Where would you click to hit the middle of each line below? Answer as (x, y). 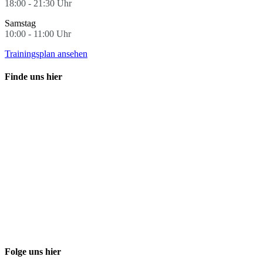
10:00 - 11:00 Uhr (38, 33)
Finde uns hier (33, 76)
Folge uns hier (33, 252)
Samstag (20, 23)
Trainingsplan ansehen (46, 53)
